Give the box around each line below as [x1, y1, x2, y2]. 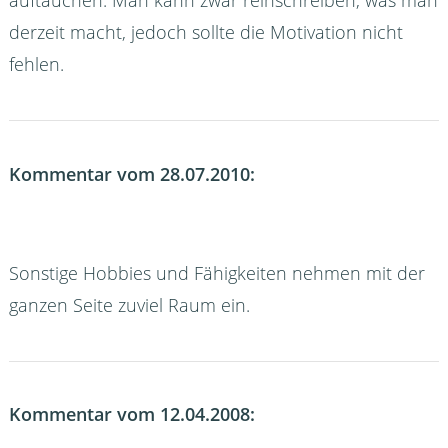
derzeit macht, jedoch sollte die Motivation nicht [8, 20, 403, 45]
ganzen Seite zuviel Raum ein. [8, 292, 250, 317]
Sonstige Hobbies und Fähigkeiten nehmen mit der [8, 260, 425, 285]
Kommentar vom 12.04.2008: [8, 402, 255, 427]
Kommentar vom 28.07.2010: [8, 161, 255, 186]
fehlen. [8, 52, 64, 77]
